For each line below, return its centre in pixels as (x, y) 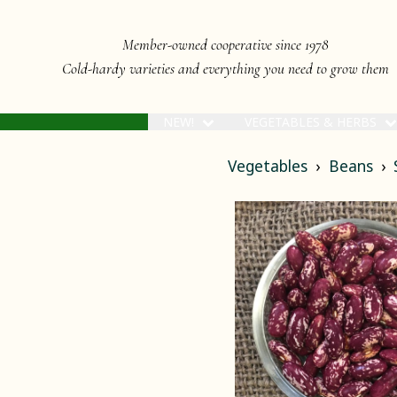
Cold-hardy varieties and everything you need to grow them (226, 68)
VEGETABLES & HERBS (313, 121)
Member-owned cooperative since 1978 (226, 44)
